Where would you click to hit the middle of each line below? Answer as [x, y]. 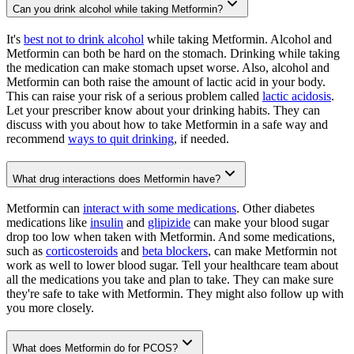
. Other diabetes [275, 209]
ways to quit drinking [121, 138]
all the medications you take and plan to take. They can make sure [170, 280]
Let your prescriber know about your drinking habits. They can [163, 110]
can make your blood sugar [260, 223]
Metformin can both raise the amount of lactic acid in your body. [166, 81]
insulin [107, 223]
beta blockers [175, 251]
